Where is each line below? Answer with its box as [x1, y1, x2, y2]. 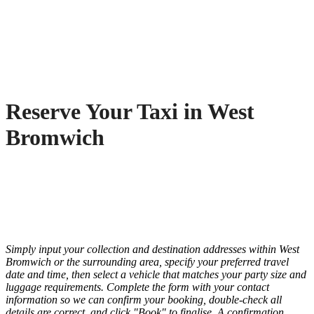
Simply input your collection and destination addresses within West [6, 243, 299, 256]
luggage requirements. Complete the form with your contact [6, 281, 269, 294]
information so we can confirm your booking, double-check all [6, 294, 282, 306]
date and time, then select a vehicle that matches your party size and [6, 268, 306, 281]
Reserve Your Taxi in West [6, 98, 254, 124]
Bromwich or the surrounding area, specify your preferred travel [6, 256, 289, 268]
